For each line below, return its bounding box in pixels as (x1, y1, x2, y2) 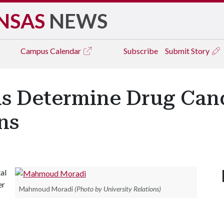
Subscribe (123, 46, 158, 55)
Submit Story (165, 46, 211, 55)
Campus (20, 46, 50, 55)
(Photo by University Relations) (74, 184, 161, 193)
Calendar (50, 46, 82, 55)
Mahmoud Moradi (19, 184, 73, 193)
